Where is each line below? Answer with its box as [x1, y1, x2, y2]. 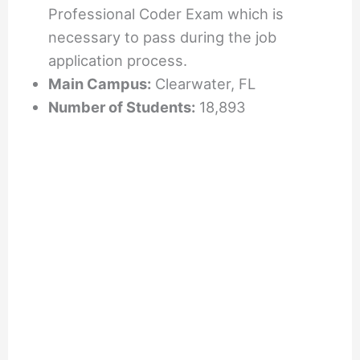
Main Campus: [48, 75, 152, 93]
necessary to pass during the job [48, 28, 277, 47]
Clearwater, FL [151, 75, 256, 93]
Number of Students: [48, 98, 196, 117]
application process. [48, 51, 188, 70]
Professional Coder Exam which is [48, 5, 284, 23]
